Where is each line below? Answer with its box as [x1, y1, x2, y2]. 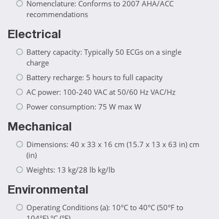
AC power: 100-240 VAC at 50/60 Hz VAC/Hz [26, 87, 175, 97]
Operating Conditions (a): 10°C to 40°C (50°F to [26, 202, 183, 213]
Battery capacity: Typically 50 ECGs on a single [26, 47, 181, 57]
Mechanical [7, 122, 72, 134]
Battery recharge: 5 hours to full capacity [26, 72, 163, 83]
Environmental [7, 185, 88, 197]
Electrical [7, 30, 61, 42]
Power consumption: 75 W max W [26, 102, 141, 112]
